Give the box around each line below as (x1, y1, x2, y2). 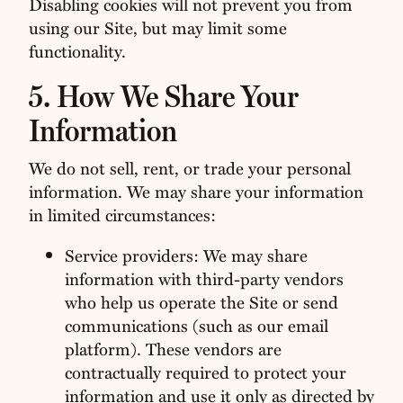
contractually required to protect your (64, 359, 346, 384)
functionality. (28, 38, 126, 63)
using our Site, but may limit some (28, 14, 287, 40)
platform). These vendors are (64, 336, 282, 361)
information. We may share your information (28, 179, 363, 204)
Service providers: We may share (64, 242, 308, 267)
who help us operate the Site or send (64, 289, 338, 314)
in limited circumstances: (28, 202, 216, 228)
